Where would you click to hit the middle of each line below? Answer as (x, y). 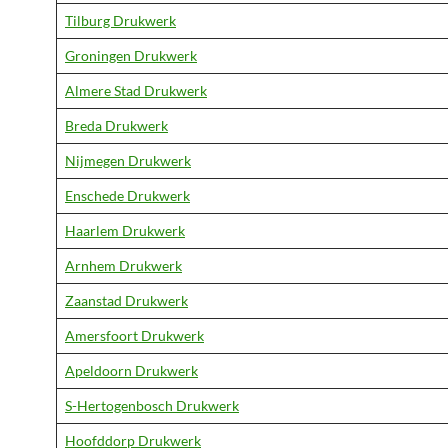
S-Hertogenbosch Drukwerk (152, 405)
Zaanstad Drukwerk (126, 300)
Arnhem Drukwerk (123, 265)
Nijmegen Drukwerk (128, 160)
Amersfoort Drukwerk (134, 335)
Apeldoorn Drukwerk (131, 370)
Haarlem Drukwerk (125, 230)
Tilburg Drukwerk (120, 20)
